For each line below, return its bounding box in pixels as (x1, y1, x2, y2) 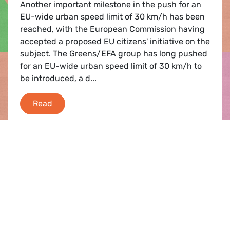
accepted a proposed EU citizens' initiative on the (20, 36, 210, 46)
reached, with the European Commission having (20, 24, 205, 34)
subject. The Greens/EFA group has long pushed (20, 48, 207, 59)
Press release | (14, 205, 65, 214)
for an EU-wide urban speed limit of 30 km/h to (20, 61, 202, 71)
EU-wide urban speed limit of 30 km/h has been (20, 11, 205, 22)
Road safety (52, 98, 98, 108)
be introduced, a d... (20, 73, 97, 83)
